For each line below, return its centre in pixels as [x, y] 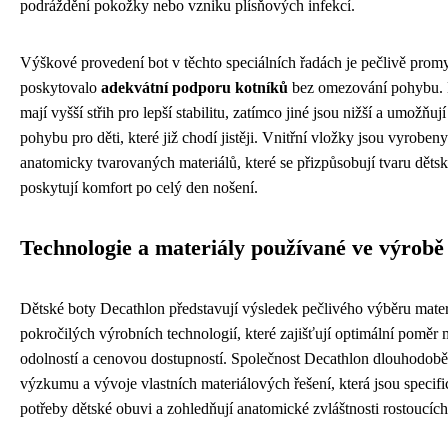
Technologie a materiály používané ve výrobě [232, 248]
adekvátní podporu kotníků [194, 87]
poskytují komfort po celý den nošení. [139, 187]
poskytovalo [60, 87]
